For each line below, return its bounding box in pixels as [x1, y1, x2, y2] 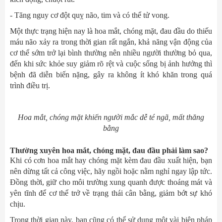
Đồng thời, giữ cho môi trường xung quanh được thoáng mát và [10, 178, 212, 186]
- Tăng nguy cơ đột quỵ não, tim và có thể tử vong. [10, 11, 169, 19]
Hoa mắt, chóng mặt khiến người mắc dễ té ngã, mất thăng [18, 113, 204, 121]
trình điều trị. [10, 81, 50, 90]
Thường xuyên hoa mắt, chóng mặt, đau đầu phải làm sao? [10, 146, 208, 155]
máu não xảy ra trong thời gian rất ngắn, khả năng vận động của [10, 38, 212, 46]
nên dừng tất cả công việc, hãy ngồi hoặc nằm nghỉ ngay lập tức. [10, 167, 212, 175]
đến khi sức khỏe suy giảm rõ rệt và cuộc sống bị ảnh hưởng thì [10, 59, 212, 68]
